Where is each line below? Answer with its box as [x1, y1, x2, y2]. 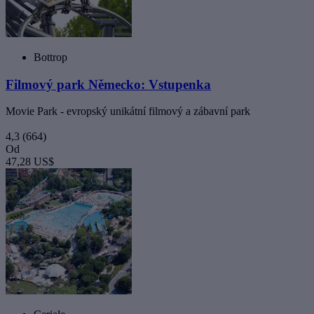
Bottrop [34, 50, 67, 63]
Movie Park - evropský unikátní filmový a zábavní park [6, 105, 250, 118]
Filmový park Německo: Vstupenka [6, 76, 211, 92]
